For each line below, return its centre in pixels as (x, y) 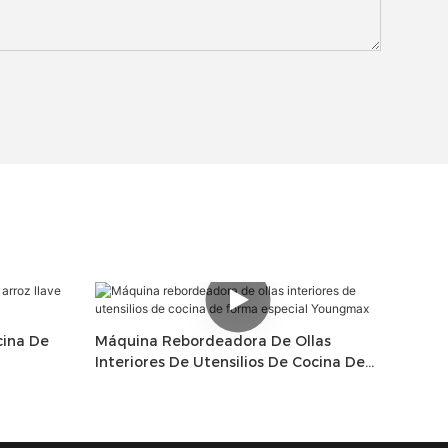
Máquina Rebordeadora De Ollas (212, 341)
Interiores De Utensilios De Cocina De (229, 362)
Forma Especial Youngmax (189, 383)
